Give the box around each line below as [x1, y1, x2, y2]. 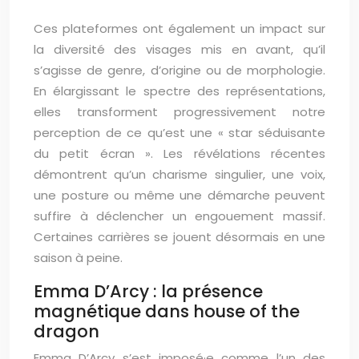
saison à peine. [34, 249, 123, 266]
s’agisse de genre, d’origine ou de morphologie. [34, 62, 325, 79]
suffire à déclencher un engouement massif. [34, 208, 325, 224]
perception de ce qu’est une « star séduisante [34, 124, 325, 141]
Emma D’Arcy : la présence [34, 280, 263, 303]
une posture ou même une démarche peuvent [34, 187, 325, 204]
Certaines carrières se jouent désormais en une [34, 228, 325, 245]
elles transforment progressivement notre [34, 103, 325, 120]
